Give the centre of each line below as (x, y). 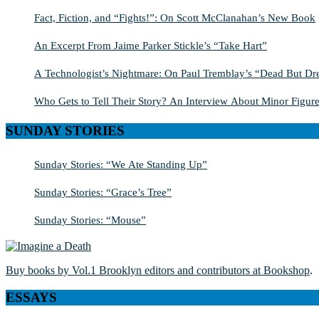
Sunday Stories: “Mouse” (90, 219)
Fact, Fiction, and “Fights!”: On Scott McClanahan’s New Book (175, 18)
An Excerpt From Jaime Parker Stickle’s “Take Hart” (151, 46)
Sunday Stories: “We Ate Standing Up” (121, 164)
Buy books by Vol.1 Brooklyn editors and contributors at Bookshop (158, 270)
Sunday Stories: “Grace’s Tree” (103, 192)
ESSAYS (31, 298)
